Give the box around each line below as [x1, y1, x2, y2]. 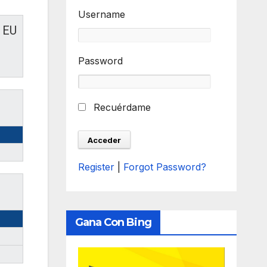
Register [77, 161, 114, 173]
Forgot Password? [123, 161, 206, 173]
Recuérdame [90, 101, 151, 113]
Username [77, 8, 125, 20]
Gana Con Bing [74, 216, 151, 229]
